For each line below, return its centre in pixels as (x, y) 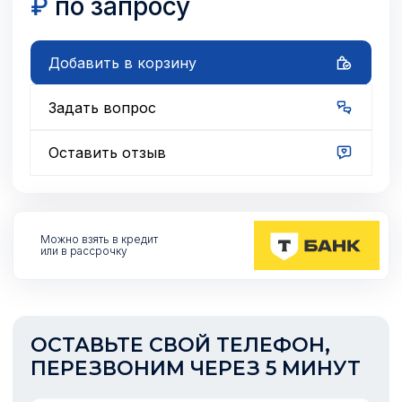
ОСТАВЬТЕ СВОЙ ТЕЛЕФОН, (180, 345)
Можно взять (76, 240)
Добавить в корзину (122, 63)
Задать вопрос (102, 108)
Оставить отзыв (107, 153)
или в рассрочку (84, 251)
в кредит (136, 240)
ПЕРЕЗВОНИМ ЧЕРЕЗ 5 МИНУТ (196, 369)
